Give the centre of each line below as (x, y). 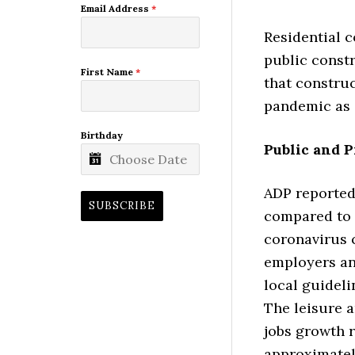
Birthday (102, 136)
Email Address (116, 9)
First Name (108, 72)
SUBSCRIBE (122, 206)
